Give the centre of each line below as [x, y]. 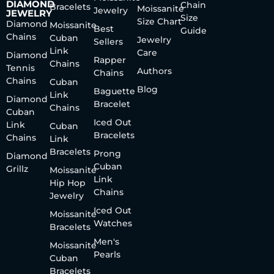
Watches [113, 223]
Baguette [114, 91]
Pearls [107, 254]
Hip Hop [68, 183]
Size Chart [159, 21]
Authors [154, 71]
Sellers [108, 41]
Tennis [20, 68]
